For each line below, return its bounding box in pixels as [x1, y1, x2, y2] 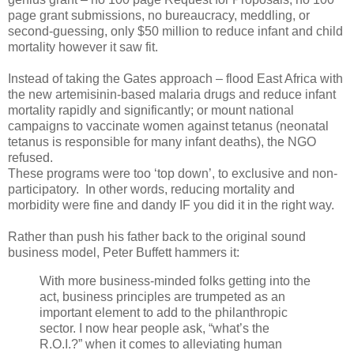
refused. [8, 151, 53, 165]
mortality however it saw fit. [8, 40, 158, 55]
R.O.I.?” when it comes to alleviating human [40, 337, 282, 352]
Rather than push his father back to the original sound [8, 230, 306, 244]
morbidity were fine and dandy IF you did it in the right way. [8, 198, 334, 213]
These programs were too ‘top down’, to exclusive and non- [8, 167, 337, 181]
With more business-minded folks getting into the [40, 274, 311, 288]
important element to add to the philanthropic [40, 306, 288, 320]
